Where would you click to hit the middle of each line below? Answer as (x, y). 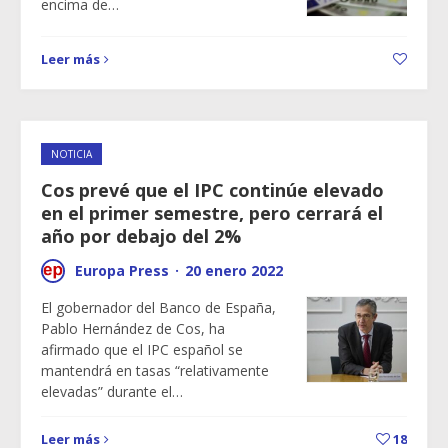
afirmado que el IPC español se (142, 349)
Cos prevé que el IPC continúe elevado (212, 190)
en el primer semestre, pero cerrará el (212, 213)
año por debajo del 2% (141, 236)
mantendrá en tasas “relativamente (155, 370)
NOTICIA (71, 154)
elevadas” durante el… (112, 391)
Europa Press (122, 270)
